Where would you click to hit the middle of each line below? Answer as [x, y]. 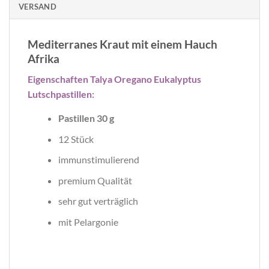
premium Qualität [95, 180]
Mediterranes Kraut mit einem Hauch [122, 44]
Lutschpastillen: [61, 94]
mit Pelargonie [88, 222]
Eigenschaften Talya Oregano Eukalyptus [114, 79]
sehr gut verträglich [98, 201]
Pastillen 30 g [86, 118]
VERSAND [38, 6]
